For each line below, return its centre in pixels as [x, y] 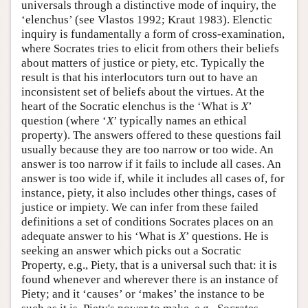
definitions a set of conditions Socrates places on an [147, 221]
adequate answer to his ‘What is [100, 236]
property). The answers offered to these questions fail [151, 135]
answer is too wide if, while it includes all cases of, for [153, 178]
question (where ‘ [64, 120]
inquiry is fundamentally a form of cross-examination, [153, 34]
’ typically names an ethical [180, 120]
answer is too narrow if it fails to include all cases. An [151, 164]
